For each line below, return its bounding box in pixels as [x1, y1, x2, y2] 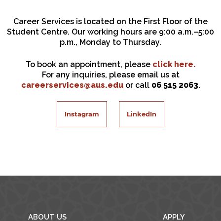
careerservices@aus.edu [21, 80, 123, 90]
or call [123, 80, 151, 90]
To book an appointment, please [25, 59, 152, 69]
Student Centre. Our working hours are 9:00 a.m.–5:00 [7, 27, 214, 37]
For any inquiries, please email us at [41, 70, 180, 79]
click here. [152, 59, 196, 69]
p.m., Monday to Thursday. [60, 37, 161, 47]
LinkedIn [127, 110, 156, 118]
